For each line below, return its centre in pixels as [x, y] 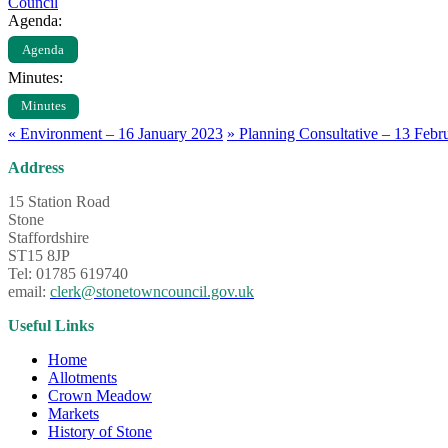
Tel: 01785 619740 [68, 273]
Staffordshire [48, 237]
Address [36, 167]
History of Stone [100, 431]
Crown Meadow [100, 395]
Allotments [82, 377]
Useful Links [51, 325]
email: [27, 291]
